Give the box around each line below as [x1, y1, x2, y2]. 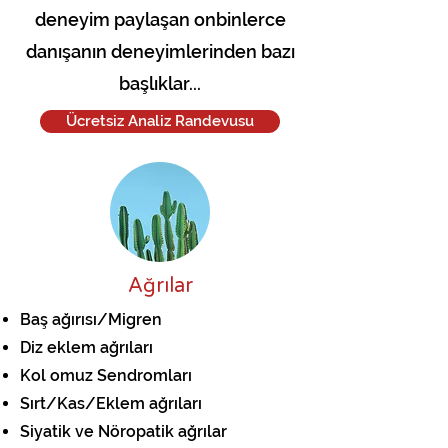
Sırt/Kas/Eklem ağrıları [20, 394, 202, 413]
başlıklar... [119, 73, 201, 94]
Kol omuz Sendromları [20, 366, 192, 385]
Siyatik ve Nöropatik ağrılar [20, 422, 227, 441]
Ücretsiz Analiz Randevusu [66, 112, 254, 130]
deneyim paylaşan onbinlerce [34, 9, 286, 30]
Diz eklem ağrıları [20, 338, 153, 357]
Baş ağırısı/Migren [20, 310, 162, 329]
